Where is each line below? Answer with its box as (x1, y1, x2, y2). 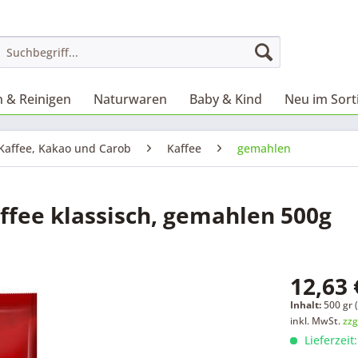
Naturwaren (93, 90, 167, 108)
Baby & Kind (189, 90, 262, 108)
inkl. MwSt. (290, 314, 344, 328)
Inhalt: (290, 298, 324, 312)
